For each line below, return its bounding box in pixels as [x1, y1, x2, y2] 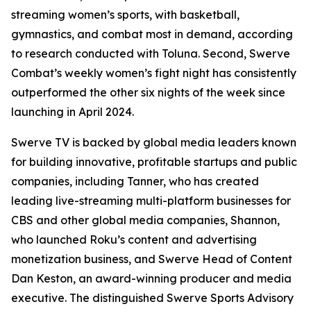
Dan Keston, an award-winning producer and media [11, 271, 292, 286]
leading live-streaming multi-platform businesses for [11, 194, 291, 208]
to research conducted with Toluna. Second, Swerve [11, 47, 290, 61]
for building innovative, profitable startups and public [11, 155, 297, 169]
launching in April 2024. [11, 105, 134, 119]
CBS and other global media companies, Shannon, [11, 213, 280, 228]
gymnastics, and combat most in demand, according [11, 27, 293, 42]
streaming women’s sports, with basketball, [11, 8, 239, 22]
